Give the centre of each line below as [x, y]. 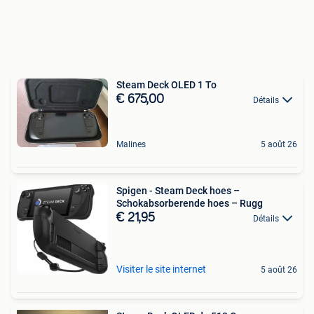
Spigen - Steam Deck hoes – [178, 190]
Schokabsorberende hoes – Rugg [190, 203]
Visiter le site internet [161, 269]
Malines [131, 144]
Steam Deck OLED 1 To [166, 84]
